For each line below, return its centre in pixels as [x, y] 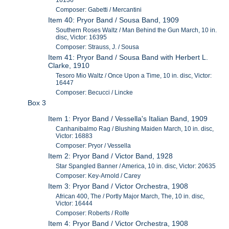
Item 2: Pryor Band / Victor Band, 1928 [111, 156]
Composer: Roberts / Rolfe [93, 213]
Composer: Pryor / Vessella [94, 145]
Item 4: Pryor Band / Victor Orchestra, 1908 [118, 223]
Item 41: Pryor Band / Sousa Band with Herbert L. [128, 58]
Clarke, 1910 [69, 66]
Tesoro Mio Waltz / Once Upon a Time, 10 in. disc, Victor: [134, 76]
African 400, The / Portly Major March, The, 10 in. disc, [130, 196]
